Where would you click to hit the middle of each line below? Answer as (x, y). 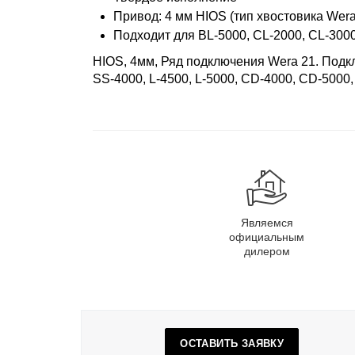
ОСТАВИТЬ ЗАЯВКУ (232, 344)
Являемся (267, 223)
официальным (267, 237)
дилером (267, 252)
